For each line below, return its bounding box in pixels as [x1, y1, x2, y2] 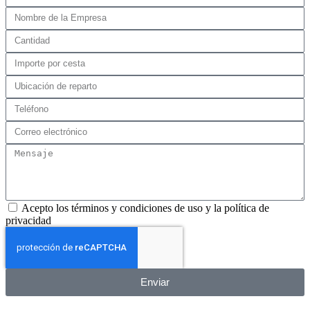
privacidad [6, 214, 51, 226]
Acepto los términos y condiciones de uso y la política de [21, 201, 269, 214]
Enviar [140, 276, 170, 289]
